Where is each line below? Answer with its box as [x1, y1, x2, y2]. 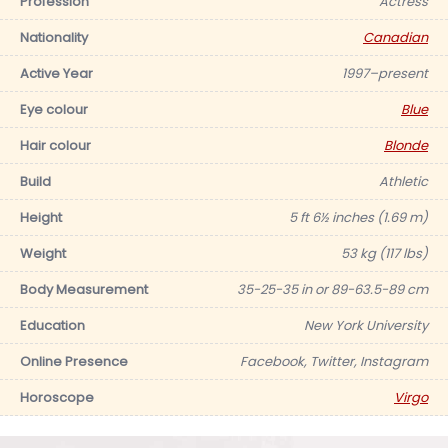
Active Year [20, 64, 93, 83]
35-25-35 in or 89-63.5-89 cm [237, 280, 428, 299]
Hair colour [20, 136, 91, 155]
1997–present [342, 64, 428, 83]
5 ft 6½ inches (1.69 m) [289, 208, 428, 227]
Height [20, 208, 62, 227]
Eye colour [20, 100, 88, 119]
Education [20, 316, 85, 335]
